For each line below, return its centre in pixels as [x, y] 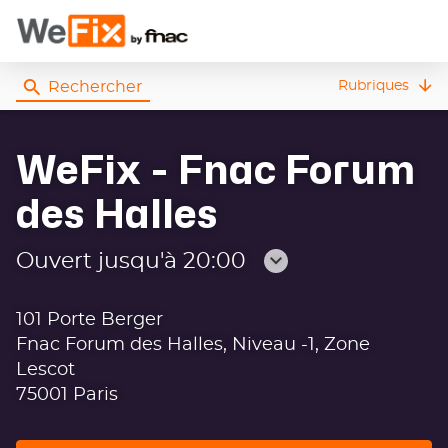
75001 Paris [67, 395]
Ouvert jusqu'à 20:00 [131, 261]
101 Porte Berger [89, 320]
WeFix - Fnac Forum [215, 171]
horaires [319, 334]
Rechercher [95, 87]
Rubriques [373, 86]
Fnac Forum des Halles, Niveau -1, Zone [193, 345]
